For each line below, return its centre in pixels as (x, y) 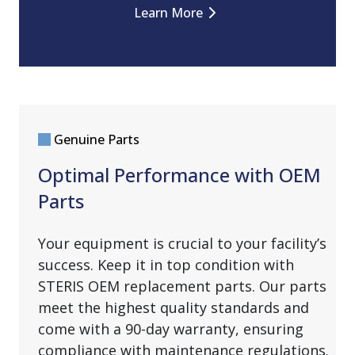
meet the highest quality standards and (174, 308)
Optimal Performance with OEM (179, 175)
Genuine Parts (97, 140)
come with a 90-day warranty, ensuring (171, 329)
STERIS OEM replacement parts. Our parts (182, 286)
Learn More (168, 13)
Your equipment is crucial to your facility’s (182, 244)
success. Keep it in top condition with (166, 265)
